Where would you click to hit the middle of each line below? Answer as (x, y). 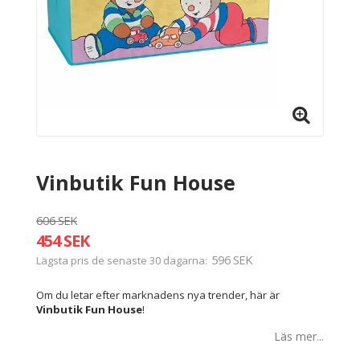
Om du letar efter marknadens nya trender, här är (158, 295)
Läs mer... (299, 336)
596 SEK (232, 260)
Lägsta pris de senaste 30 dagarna (121, 260)
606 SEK (57, 220)
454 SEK (63, 241)
